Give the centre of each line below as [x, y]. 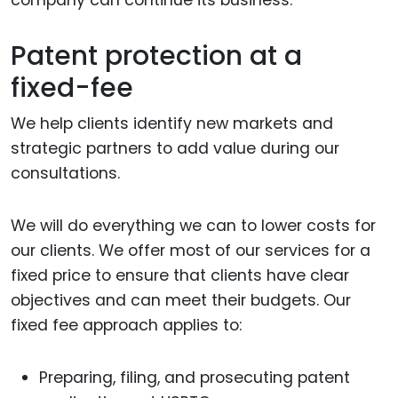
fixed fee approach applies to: [126, 325]
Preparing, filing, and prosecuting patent [195, 377]
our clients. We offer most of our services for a [191, 250]
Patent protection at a [156, 56]
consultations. [65, 174]
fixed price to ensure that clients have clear [180, 275]
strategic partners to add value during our [175, 149]
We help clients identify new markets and [172, 124]
